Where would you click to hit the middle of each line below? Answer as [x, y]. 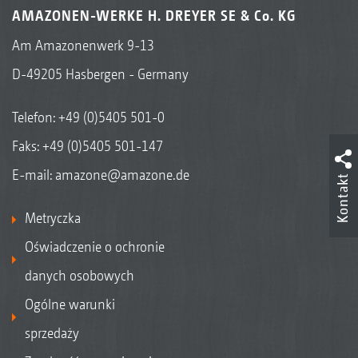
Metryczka [53, 218]
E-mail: [34, 175]
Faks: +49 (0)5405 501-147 [88, 146]
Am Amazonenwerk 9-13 [83, 46]
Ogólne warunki [70, 304]
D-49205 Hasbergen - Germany [100, 74]
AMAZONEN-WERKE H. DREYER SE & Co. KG [154, 16]
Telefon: [35, 117]
